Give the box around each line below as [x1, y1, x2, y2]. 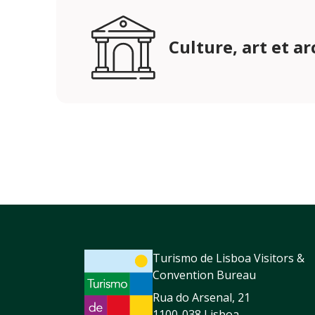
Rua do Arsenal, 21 [153, 290, 250, 306]
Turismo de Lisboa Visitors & [153, 250, 304, 266]
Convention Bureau [153, 267, 256, 283]
